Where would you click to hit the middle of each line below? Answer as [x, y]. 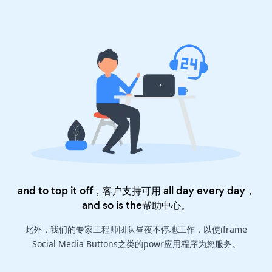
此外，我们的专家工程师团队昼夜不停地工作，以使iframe [136, 229]
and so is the [112, 206]
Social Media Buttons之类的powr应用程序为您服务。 [136, 244]
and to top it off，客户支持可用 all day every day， [136, 191]
